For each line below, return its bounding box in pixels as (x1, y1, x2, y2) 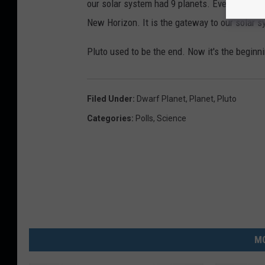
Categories (87, 113, 131, 123)
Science (157, 113, 186, 123)
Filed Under (87, 93, 132, 104)
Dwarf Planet (137, 93, 186, 104)
